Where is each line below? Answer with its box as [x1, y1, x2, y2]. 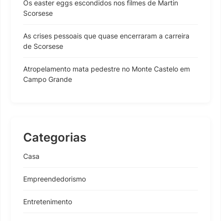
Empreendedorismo [23, 174, 86, 183]
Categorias [23, 130, 86, 145]
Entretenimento [23, 197, 72, 206]
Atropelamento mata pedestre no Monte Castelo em [23, 64, 190, 73]
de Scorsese [23, 41, 63, 50]
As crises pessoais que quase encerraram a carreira [23, 31, 189, 40]
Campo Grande [23, 74, 72, 83]
